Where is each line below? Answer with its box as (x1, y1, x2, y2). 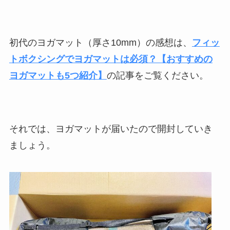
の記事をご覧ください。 (106, 70, 208, 81)
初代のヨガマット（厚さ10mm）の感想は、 (9, 37, 192, 48)
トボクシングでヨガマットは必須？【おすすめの (9, 54, 213, 65)
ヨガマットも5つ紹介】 (9, 70, 107, 81)
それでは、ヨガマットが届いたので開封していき (9, 124, 213, 135)
